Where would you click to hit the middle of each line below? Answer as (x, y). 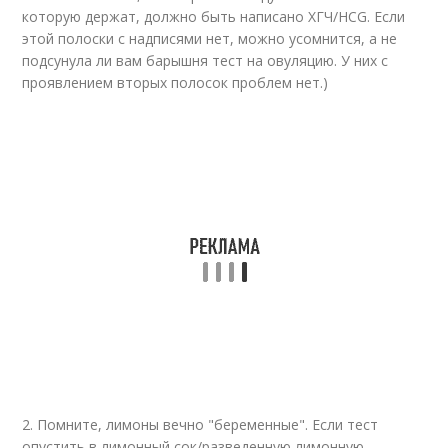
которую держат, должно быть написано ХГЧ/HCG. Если (214, 16)
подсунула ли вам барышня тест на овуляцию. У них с (205, 60)
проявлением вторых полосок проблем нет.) (175, 82)
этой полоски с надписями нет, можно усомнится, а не (210, 38)
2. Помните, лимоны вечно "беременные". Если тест (200, 424)
